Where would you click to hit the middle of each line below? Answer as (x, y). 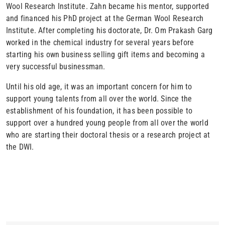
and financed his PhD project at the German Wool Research (105, 18)
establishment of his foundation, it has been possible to (99, 110)
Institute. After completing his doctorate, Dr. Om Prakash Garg (109, 30)
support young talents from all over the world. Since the (99, 98)
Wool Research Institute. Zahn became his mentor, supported (108, 6)
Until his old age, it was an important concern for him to (99, 86)
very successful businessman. (57, 66)
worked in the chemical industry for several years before (100, 42)
